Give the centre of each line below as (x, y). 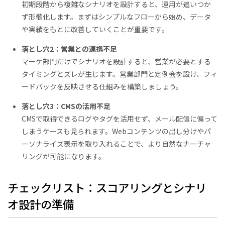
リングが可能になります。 (64, 156)
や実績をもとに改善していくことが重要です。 (95, 29)
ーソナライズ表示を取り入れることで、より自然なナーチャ (116, 144)
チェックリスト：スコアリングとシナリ (107, 187)
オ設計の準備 (41, 204)
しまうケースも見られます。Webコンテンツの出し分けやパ (116, 131)
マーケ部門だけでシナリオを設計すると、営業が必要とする (116, 62)
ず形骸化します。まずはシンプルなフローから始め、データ (116, 17)
